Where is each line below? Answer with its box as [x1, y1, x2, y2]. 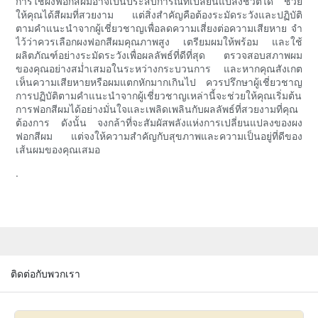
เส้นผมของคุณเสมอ [16, 143, 101, 156]
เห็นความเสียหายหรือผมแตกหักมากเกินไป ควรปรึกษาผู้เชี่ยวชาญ [16, 76, 302, 89]
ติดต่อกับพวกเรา [11, 267, 80, 280]
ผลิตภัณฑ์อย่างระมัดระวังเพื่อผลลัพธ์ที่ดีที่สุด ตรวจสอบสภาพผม [16, 49, 302, 62]
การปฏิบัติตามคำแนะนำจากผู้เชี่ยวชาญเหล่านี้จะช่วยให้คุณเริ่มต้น [16, 89, 302, 102]
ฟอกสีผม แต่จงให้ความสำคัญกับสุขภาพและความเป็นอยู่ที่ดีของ [16, 130, 302, 143]
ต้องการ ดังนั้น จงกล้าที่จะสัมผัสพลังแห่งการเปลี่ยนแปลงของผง [16, 116, 302, 129]
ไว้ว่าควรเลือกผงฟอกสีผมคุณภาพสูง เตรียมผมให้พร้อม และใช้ [16, 35, 302, 48]
